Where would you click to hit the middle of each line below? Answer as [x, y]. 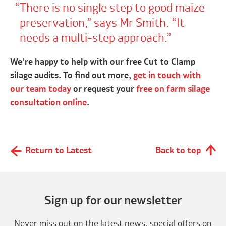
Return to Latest [59, 151]
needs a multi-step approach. [93, 39]
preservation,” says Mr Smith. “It [102, 24]
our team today [41, 90]
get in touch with [167, 76]
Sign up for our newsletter [113, 201]
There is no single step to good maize [112, 9]
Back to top [178, 151]
